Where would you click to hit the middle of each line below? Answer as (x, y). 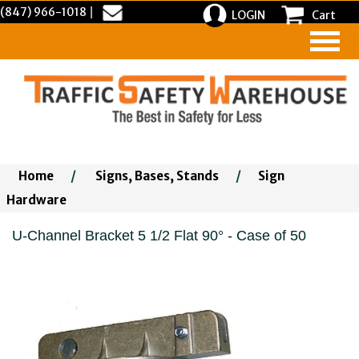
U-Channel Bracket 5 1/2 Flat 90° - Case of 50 (159, 236)
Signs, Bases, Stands (157, 176)
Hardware (36, 200)
